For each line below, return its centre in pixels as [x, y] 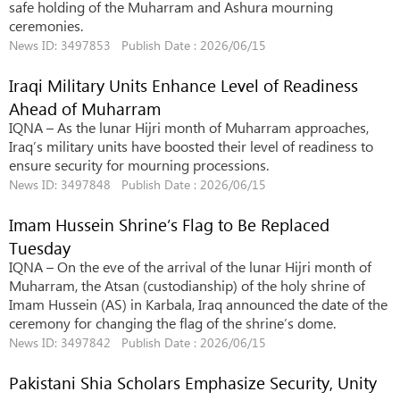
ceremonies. [46, 25]
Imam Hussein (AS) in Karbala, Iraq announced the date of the [198, 304]
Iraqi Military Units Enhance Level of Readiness [183, 85]
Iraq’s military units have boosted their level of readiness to [191, 146]
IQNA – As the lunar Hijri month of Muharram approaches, [189, 127]
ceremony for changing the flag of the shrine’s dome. [172, 323]
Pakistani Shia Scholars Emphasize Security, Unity [193, 382]
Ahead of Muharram [85, 108]
